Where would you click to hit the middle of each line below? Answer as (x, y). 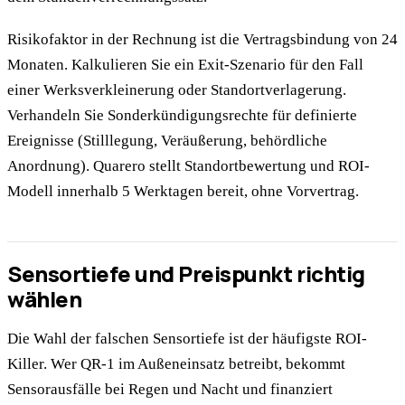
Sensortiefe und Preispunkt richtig (186, 273)
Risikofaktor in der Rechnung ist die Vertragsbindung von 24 (202, 39)
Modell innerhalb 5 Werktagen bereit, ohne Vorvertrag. (183, 191)
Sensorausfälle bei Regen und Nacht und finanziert (170, 389)
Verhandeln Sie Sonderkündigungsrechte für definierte (182, 115)
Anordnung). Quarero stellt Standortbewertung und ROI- (188, 165)
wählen (45, 298)
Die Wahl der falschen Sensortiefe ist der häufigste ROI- (187, 338)
